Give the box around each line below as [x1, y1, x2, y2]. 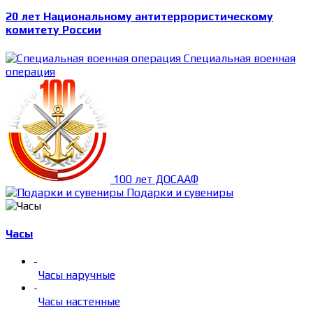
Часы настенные [38, 295, 120, 309]
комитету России [6, 23, 101, 37]
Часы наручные [38, 268, 115, 282]
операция [6, 64, 55, 78]
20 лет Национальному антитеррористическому [6, 10, 273, 24]
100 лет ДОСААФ [113, 172, 198, 186]
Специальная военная [184, 51, 296, 65]
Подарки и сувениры [126, 185, 233, 199]
